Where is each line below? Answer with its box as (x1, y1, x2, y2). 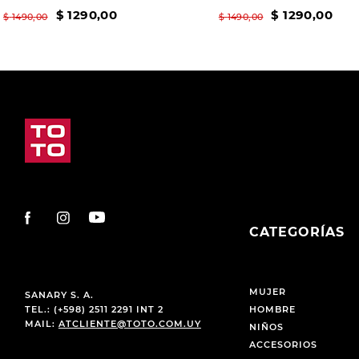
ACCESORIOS (249, 339, 318, 351)
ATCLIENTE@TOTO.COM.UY (58, 317, 201, 329)
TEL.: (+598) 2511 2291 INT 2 (24, 303, 163, 315)
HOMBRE (249, 304, 296, 316)
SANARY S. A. (24, 288, 94, 301)
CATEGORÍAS (249, 224, 345, 240)
